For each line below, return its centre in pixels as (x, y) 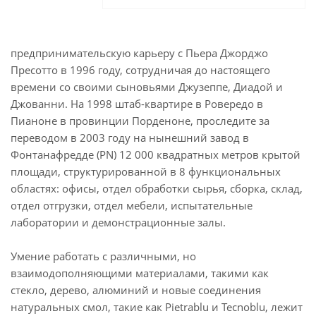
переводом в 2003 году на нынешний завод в (130, 138)
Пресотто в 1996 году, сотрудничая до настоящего (140, 70)
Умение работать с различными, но (103, 256)
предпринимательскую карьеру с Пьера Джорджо (139, 53)
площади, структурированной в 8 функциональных (146, 172)
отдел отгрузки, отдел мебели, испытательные (132, 206)
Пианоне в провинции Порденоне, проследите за (140, 121)
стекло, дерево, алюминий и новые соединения (136, 290)
